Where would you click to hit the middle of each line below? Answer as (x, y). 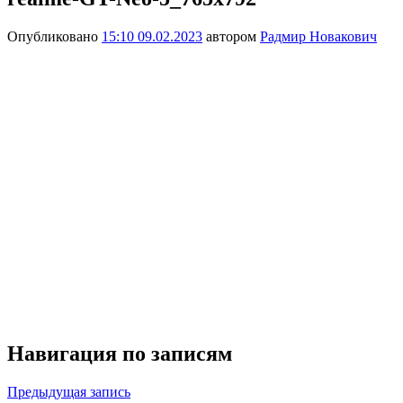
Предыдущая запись (69, 391)
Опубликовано (54, 36)
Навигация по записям (120, 353)
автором (231, 36)
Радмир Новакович (318, 36)
